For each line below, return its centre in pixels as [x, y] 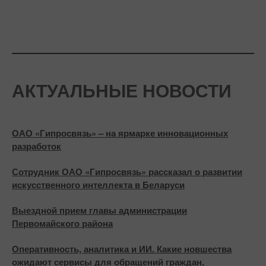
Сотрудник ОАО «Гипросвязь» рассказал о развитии [127, 172]
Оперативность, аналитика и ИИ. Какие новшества [122, 249]
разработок [37, 146]
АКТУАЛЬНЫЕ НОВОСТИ [122, 90]
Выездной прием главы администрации [99, 210]
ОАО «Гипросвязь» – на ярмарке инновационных [120, 133]
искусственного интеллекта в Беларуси [98, 185]
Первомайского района [62, 224]
